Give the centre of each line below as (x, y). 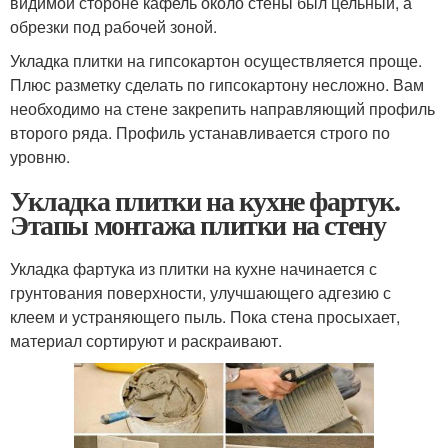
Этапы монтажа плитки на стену (198, 225)
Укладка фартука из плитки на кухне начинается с (193, 269)
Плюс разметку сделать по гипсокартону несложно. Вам (217, 85)
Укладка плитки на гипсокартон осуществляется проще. (216, 61)
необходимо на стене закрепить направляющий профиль (222, 109)
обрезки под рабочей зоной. (113, 27)
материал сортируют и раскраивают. (146, 341)
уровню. (40, 157)
